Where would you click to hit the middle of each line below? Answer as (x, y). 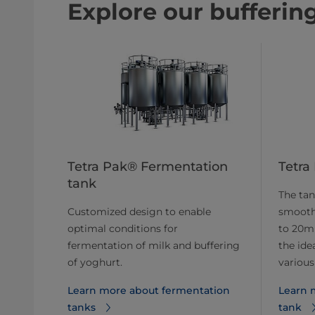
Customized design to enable (139, 212)
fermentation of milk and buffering (154, 246)
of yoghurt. (95, 263)
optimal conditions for (123, 229)
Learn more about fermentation (149, 291)
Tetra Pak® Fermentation (148, 167)
